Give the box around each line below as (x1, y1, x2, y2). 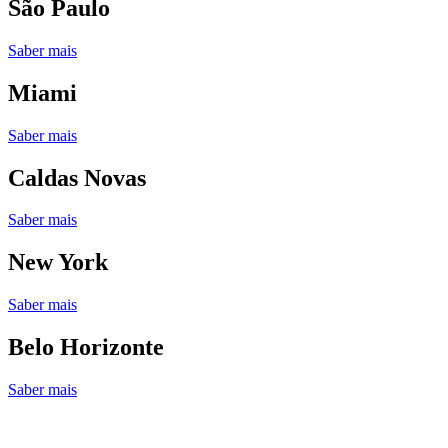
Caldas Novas (8, 164, 146, 191)
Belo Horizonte (8, 334, 164, 361)
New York (8, 249, 108, 276)
